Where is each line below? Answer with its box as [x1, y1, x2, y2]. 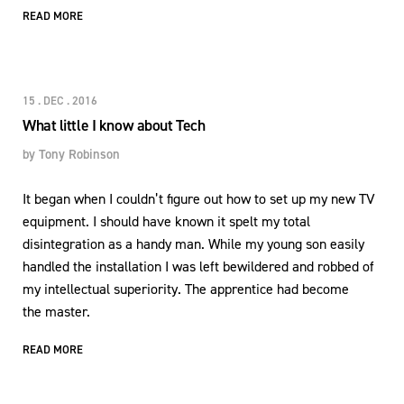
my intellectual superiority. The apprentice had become [23, 279, 349, 298]
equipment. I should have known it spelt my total [23, 211, 310, 231]
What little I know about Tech [23, 114, 206, 136]
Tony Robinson [39, 144, 120, 163]
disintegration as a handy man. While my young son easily [23, 234, 364, 253]
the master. [23, 301, 90, 321]
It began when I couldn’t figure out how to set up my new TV [23, 188, 375, 208]
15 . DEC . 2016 [23, 92, 97, 108]
